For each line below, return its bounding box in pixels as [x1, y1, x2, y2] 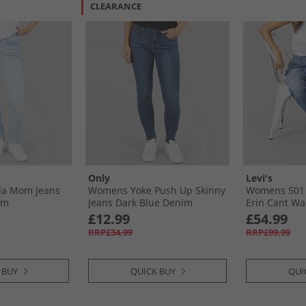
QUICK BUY [130, 265, 176, 277]
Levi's [246, 171, 273, 184]
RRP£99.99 [246, 226, 290, 238]
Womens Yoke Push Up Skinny [88, 184, 225, 197]
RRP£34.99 [88, 226, 133, 238]
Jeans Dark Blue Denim [88, 196, 193, 209]
